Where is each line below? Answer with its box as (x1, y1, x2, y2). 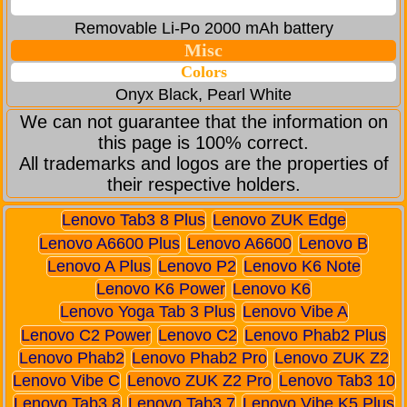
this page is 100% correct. (98, 133, 309, 154)
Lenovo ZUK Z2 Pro (126, 371, 272, 390)
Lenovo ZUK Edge (212, 211, 346, 230)
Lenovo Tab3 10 (278, 371, 395, 390)
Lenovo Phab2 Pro (131, 348, 267, 367)
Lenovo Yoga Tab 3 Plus (59, 303, 235, 322)
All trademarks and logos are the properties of (18, 154, 389, 174)
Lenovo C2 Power (21, 325, 151, 344)
